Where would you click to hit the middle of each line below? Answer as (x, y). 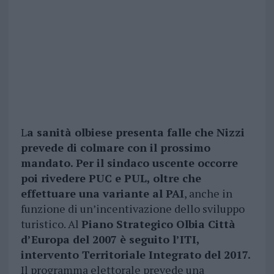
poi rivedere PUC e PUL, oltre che (111, 178)
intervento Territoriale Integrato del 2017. (135, 255)
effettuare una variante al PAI (102, 194)
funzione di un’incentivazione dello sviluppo (132, 209)
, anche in (208, 194)
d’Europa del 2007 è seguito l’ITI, (110, 239)
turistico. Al (51, 224)
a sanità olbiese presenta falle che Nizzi (135, 132)
